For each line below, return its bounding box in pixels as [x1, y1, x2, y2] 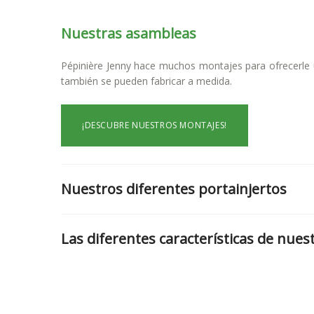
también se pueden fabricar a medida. [61, 74, 232, 88]
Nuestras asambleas [61, 24, 196, 43]
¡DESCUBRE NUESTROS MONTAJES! [82, 119, 227, 131]
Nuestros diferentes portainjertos [61, 179, 287, 198]
